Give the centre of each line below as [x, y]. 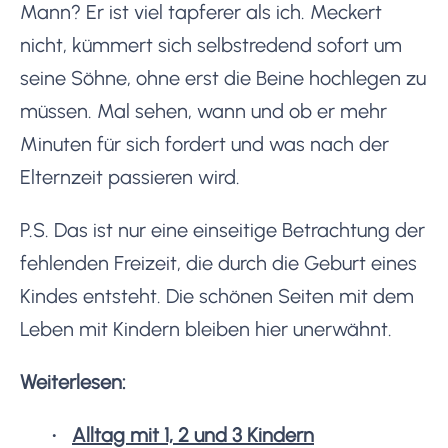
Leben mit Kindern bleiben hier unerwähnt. [206, 328]
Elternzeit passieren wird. [130, 176]
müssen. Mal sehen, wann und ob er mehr [203, 110]
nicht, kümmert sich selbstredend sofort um [211, 44]
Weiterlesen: [73, 381]
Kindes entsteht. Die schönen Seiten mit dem [217, 295]
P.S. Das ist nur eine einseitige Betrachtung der [222, 229]
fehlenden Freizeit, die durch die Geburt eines [218, 262]
